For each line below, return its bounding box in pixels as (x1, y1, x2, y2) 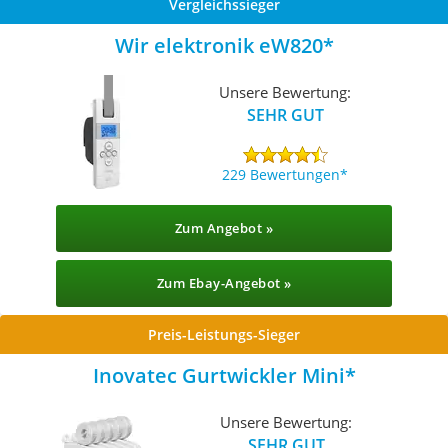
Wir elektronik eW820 (114, 32, 323, 59)
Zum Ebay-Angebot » (156, 274, 292, 292)
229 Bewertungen (222, 164, 341, 184)
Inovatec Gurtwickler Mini (92, 362, 345, 389)
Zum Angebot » (174, 219, 274, 237)
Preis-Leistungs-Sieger (148, 325, 300, 344)
